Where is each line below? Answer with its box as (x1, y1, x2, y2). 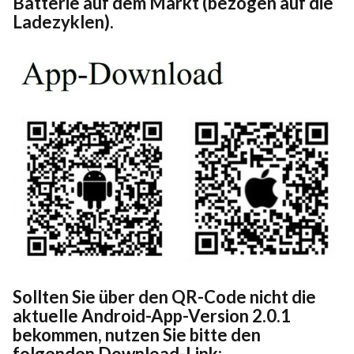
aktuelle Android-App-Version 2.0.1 (13, 305, 291, 327)
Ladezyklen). (13, 10, 114, 32)
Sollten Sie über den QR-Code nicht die (13, 286, 316, 308)
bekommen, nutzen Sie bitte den (13, 324, 261, 346)
